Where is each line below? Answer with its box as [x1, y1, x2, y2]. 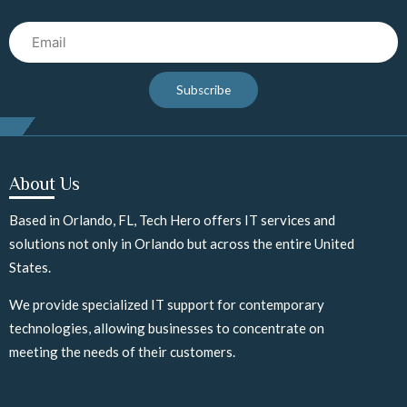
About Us [9, 174, 80, 194]
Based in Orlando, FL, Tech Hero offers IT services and [9, 212, 335, 229]
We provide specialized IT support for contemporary [9, 296, 324, 313]
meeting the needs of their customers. [9, 343, 235, 361]
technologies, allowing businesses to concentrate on [9, 320, 324, 337]
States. [9, 259, 51, 276]
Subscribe [176, 82, 231, 97]
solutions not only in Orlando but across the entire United [9, 235, 354, 253]
